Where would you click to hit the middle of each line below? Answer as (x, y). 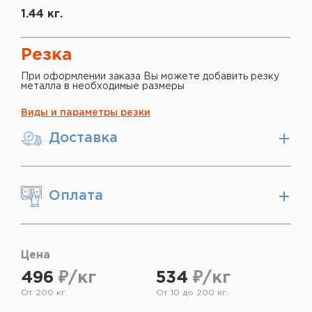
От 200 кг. (44, 292)
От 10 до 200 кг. (192, 292)
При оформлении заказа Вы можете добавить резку (150, 76)
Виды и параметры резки (86, 112)
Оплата (76, 196)
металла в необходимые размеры (103, 86)
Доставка (83, 138)
